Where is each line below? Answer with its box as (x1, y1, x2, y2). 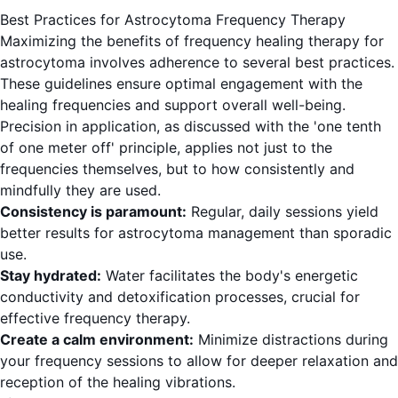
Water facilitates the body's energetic (101, 267, 358, 285)
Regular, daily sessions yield (187, 203, 378, 221)
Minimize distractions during (194, 330, 388, 349)
